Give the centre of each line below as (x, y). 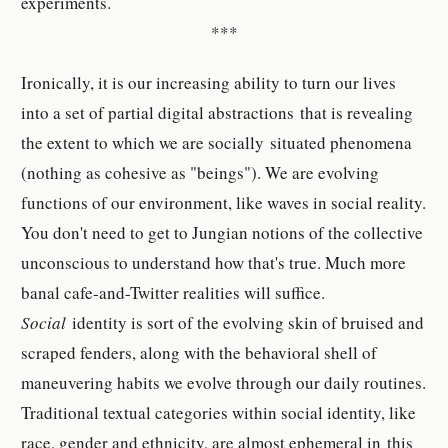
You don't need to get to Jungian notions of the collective (222, 233)
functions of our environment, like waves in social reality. (224, 203)
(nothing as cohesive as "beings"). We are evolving (200, 173)
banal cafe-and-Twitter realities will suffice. (173, 293)
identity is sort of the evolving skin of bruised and (248, 323)
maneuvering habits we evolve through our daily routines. (224, 383)
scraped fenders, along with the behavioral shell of (199, 353)
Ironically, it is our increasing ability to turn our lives (209, 83)
